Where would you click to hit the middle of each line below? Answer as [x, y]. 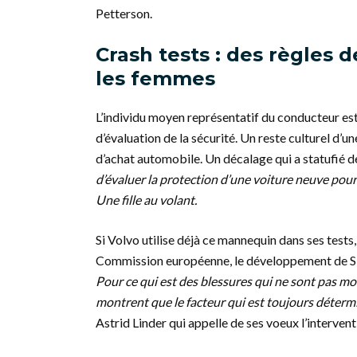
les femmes [155, 78]
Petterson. [124, 13]
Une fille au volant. [146, 200]
